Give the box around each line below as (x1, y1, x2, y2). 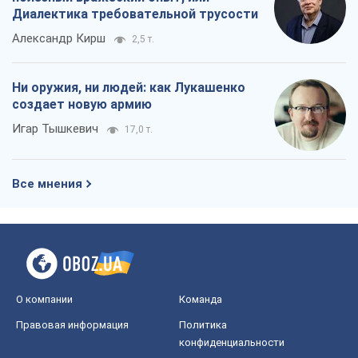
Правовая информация (16, 319, 129, 332)
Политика (179, 319, 227, 332)
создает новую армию (12, 97, 152, 113)
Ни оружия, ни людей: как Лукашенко (12, 80, 245, 96)
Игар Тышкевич (12, 121, 98, 137)
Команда (179, 293, 222, 306)
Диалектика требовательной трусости (12, 6, 258, 22)
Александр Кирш (12, 31, 105, 46)
